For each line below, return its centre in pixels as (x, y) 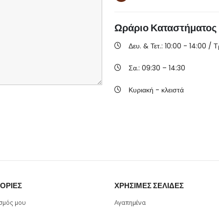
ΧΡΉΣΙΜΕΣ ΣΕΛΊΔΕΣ (149, 186)
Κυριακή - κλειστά (156, 90)
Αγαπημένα (130, 203)
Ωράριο (132, 28)
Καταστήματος (184, 28)
